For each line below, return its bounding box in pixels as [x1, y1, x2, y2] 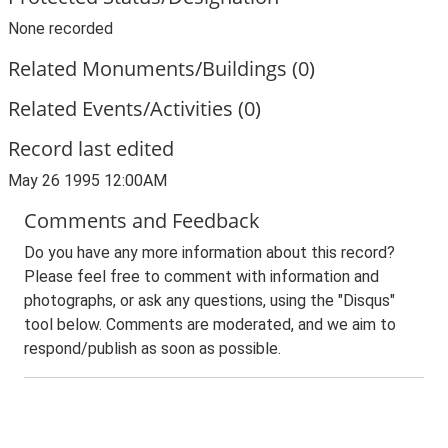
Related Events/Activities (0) [8, 95, 261, 122]
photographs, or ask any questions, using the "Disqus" [24, 291, 395, 310]
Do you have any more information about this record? [24, 243, 395, 262]
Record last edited [8, 135, 174, 162]
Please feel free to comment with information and [24, 267, 379, 286]
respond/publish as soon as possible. [24, 339, 281, 358]
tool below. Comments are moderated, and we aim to [24, 315, 396, 334]
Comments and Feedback [24, 207, 260, 234]
